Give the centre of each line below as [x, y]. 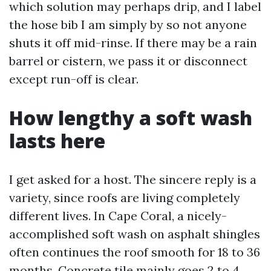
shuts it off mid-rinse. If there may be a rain [133, 43]
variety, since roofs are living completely [125, 198]
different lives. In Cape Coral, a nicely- [118, 216]
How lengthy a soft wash [131, 118]
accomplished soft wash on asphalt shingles [135, 234]
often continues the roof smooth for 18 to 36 [135, 252]
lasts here [57, 141]
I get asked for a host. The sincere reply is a [133, 179]
